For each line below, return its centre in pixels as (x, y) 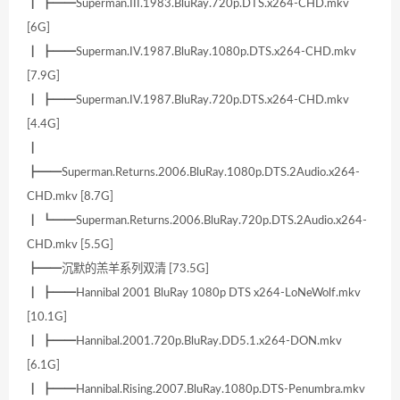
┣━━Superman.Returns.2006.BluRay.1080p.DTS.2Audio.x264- (193, 173)
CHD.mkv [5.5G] (70, 245)
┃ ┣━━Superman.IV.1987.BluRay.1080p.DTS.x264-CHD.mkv (192, 52)
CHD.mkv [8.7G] (70, 197)
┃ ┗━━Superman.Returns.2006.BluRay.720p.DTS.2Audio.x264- (197, 221)
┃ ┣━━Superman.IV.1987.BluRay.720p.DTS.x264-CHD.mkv (188, 100)
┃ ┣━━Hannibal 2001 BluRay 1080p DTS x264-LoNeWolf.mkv (194, 293)
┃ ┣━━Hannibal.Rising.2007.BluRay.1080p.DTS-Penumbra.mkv (196, 390)
